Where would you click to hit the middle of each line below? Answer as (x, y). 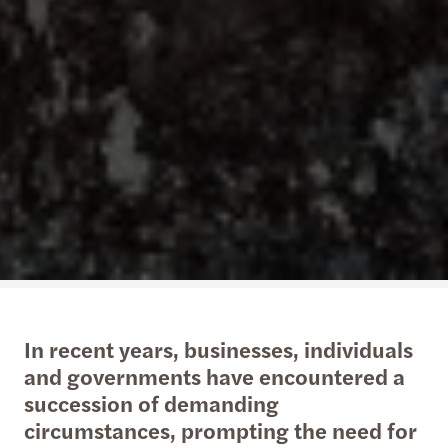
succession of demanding (151, 402)
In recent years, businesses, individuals (218, 348)
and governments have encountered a (214, 375)
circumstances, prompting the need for (220, 429)
